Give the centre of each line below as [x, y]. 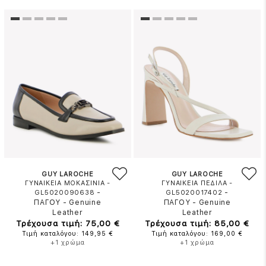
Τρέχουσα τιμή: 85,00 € [197, 223]
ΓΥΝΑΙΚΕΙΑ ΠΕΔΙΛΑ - [197, 183]
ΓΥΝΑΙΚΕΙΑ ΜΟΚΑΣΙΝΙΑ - [68, 183]
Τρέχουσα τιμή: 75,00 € [68, 223]
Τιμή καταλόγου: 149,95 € [68, 234]
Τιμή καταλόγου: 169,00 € [197, 234]
